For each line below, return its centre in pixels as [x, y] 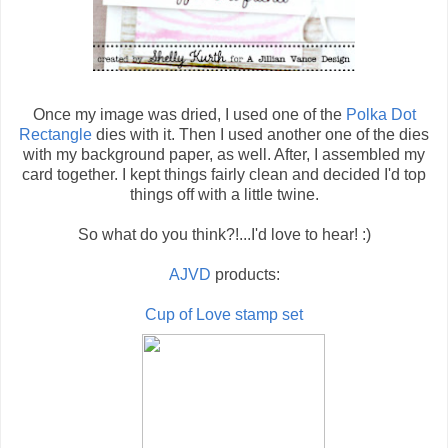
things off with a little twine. [224, 195]
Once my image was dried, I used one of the [189, 115]
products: [245, 275]
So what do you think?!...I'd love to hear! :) [224, 235]
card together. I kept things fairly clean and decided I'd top [224, 175]
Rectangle [57, 135]
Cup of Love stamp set [224, 315]
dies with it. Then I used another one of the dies [262, 135]
